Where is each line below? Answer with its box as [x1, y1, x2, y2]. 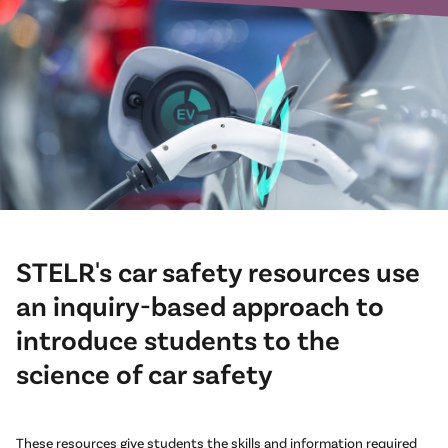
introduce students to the [16, 322, 340, 357]
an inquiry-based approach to [16, 288, 384, 323]
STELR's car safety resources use [16, 254, 420, 289]
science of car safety [16, 356, 273, 391]
